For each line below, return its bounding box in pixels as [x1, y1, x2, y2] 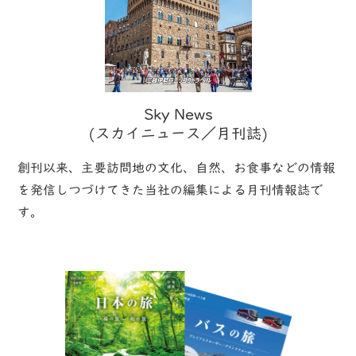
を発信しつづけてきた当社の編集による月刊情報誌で [17, 184, 323, 196]
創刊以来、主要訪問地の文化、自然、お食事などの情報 [17, 161, 336, 174]
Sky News [143, 106, 213, 122]
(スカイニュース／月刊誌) [87, 126, 269, 141]
